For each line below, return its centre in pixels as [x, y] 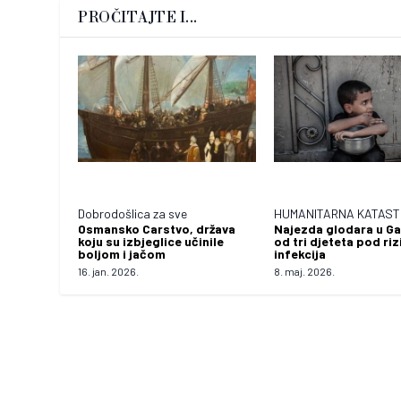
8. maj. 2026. [304, 272]
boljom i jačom [122, 254]
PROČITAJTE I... [138, 18]
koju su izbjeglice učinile [151, 242]
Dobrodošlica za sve [133, 214]
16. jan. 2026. [109, 272]
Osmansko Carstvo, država [157, 229]
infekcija [300, 254]
